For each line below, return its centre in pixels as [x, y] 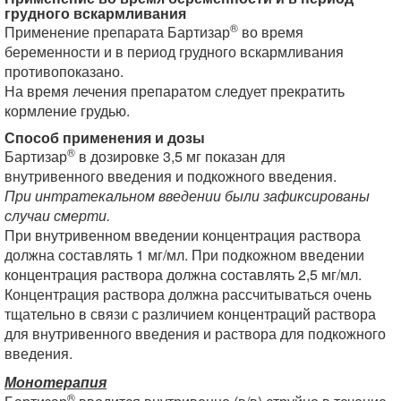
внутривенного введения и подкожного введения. [171, 176]
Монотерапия [55, 382]
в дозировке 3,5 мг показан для [180, 156]
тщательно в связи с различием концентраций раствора [190, 314]
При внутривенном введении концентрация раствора [183, 235]
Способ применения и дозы [105, 137]
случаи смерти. [57, 215]
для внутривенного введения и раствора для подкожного [195, 333]
